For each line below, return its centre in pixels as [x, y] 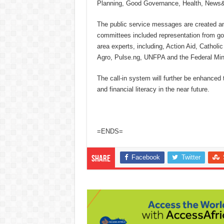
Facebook [145, 157]
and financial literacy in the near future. [153, 89]
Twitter [191, 157]
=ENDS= [110, 131]
